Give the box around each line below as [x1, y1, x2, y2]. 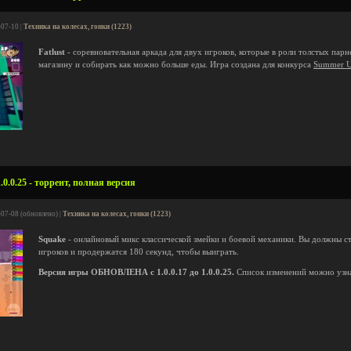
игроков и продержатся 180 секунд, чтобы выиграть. [38, 248, 239, 256]
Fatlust [38, 48, 65, 56]
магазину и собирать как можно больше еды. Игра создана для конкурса [38, 60, 313, 69]
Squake [38, 235, 66, 244]
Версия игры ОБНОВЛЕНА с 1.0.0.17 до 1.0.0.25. [38, 268, 234, 277]
